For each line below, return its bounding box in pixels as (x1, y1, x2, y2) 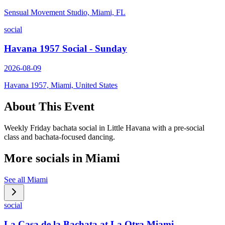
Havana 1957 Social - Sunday (4, 43, 127, 54)
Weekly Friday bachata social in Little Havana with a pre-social (4, 123, 204, 132)
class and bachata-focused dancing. (4, 132, 115, 141)
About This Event (4, 100, 94, 114)
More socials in (4, 151, 85, 165)
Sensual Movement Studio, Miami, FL (4, 8, 126, 17)
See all (4, 175, 27, 184)
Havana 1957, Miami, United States (4, 81, 118, 90)
